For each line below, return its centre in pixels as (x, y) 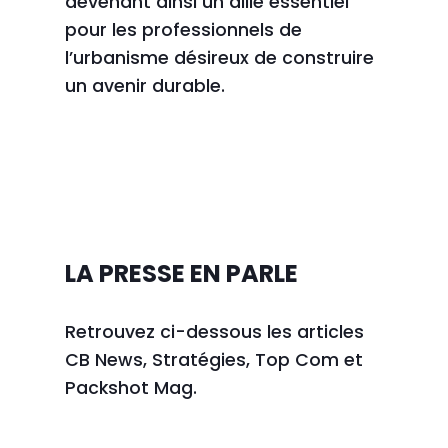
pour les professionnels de (183, 29)
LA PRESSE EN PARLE (181, 273)
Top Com (296, 359)
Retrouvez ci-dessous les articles (214, 331)
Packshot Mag (128, 387)
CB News (103, 359)
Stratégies (198, 359)
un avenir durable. (144, 85)
